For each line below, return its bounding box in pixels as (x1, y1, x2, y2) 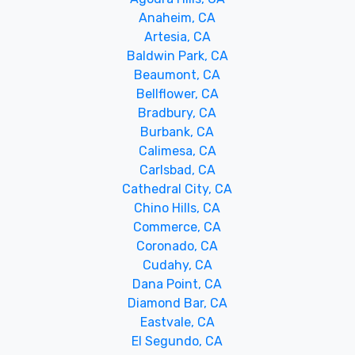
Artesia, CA (143, 29, 211, 44)
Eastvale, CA (139, 315, 215, 330)
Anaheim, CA (139, 10, 216, 25)
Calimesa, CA (138, 143, 216, 158)
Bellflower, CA (136, 86, 219, 101)
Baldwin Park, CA (126, 48, 228, 63)
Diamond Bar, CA (127, 296, 227, 311)
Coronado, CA (136, 239, 219, 254)
